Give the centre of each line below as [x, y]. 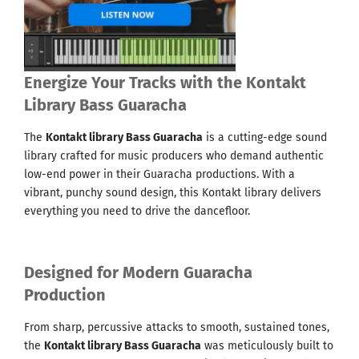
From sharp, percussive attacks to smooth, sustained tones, [177, 327]
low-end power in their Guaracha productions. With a [159, 174]
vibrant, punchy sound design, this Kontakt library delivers [173, 192]
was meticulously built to [267, 345]
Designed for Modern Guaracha [138, 272]
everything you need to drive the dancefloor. [137, 211]
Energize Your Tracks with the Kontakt [165, 82]
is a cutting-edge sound [265, 137]
